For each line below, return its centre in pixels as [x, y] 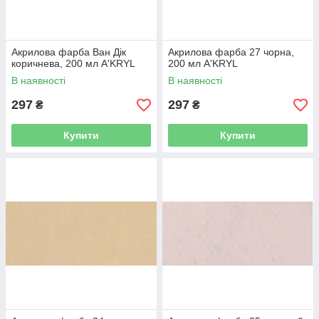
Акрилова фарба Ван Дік [69, 52]
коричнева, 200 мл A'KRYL [73, 64]
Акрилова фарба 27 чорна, [231, 52]
